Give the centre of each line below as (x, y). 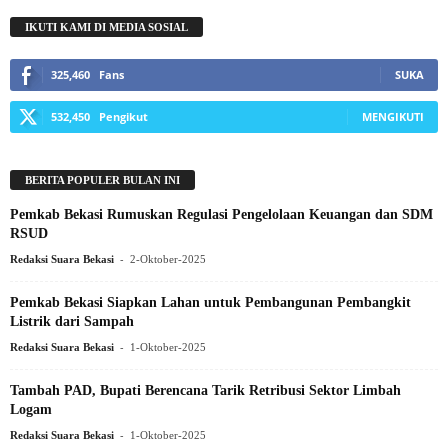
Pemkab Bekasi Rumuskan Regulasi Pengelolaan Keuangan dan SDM (221, 214)
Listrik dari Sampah (72, 321)
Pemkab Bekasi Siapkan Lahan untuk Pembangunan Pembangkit (210, 302)
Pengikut (123, 116)
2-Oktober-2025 (168, 258)
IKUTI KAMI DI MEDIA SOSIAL (106, 26)
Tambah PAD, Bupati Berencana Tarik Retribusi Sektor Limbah (205, 390)
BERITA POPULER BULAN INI (102, 179)
